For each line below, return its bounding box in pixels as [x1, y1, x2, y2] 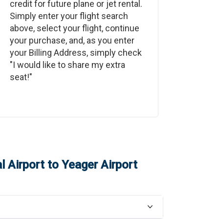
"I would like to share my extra [9, 60, 125, 70]
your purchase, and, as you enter [9, 35, 134, 45]
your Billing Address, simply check [9, 47, 142, 58]
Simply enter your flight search [9, 11, 128, 21]
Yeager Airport [61, 158, 137, 172]
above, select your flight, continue [9, 23, 139, 33]
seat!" [9, 72, 32, 82]
